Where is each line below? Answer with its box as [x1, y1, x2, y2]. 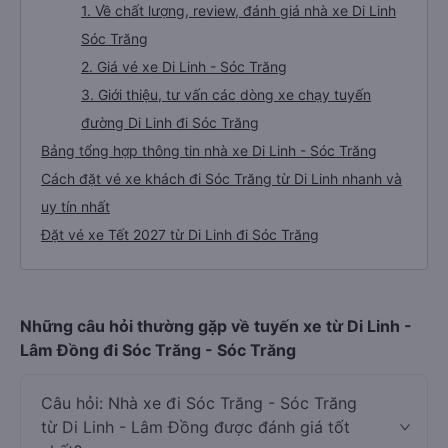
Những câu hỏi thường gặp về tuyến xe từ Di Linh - [20, 316, 412, 336]
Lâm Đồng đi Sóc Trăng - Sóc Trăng [20, 340, 296, 360]
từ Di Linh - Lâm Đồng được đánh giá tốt [41, 417, 350, 437]
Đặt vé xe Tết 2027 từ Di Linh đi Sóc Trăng [41, 226, 319, 243]
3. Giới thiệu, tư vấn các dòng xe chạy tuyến [81, 86, 371, 103]
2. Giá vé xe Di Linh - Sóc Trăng [81, 58, 287, 75]
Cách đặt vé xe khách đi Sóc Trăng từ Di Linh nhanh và [41, 170, 402, 187]
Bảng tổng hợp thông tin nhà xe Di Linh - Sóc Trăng [41, 142, 377, 159]
